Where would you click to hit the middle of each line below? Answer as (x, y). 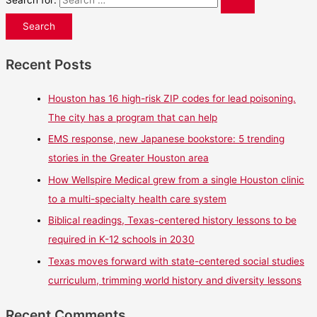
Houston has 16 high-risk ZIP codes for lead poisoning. (172, 99)
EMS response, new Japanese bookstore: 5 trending (166, 139)
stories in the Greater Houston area (128, 158)
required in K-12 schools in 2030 (121, 240)
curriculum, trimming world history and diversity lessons (175, 280)
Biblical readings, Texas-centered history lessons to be (172, 220)
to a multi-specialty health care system (137, 198)
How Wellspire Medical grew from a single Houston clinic (176, 179)
